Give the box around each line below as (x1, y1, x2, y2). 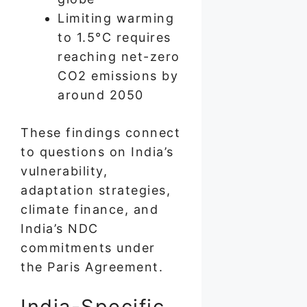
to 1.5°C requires (58, 29, 171, 45)
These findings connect (21, 125, 180, 140)
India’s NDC (21, 221, 99, 236)
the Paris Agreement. (21, 259, 163, 274)
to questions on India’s (21, 144, 174, 159)
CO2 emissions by (58, 68, 178, 83)
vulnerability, (21, 163, 108, 178)
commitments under (21, 240, 156, 255)
